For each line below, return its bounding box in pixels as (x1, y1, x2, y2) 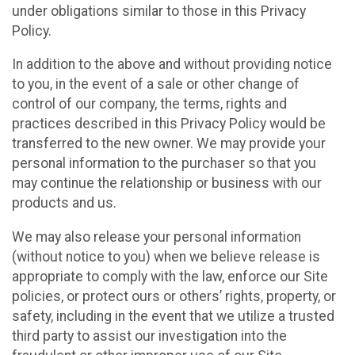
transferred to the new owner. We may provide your (12, 136, 326, 152)
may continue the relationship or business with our (12, 175, 322, 192)
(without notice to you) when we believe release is (12, 248, 320, 265)
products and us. (12, 195, 116, 212)
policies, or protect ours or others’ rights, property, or (12, 288, 336, 304)
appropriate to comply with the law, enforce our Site (12, 268, 328, 284)
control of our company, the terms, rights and (12, 96, 287, 113)
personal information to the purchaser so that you (12, 155, 316, 172)
